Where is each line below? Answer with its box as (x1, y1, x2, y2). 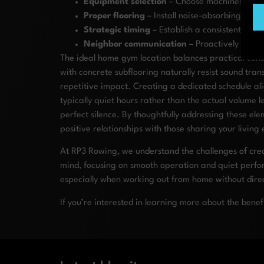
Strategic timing (84, 25, 150, 35)
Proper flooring (84, 11, 145, 21)
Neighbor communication (84, 39, 187, 49)
